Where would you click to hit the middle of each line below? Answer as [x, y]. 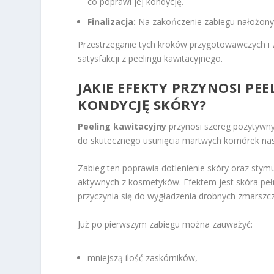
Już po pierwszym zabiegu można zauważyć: [165, 224]
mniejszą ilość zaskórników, [143, 257]
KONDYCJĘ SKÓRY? [142, 104]
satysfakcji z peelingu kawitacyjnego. [150, 58]
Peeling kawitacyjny [122, 126]
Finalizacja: [112, 21]
